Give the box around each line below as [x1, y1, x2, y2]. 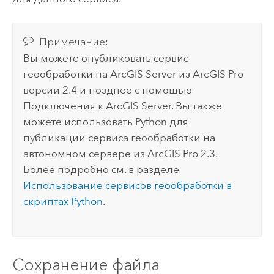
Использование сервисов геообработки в [23, 179, 232, 192]
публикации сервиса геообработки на [23, 131, 216, 144]
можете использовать [23, 116, 136, 128]
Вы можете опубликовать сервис [23, 52, 189, 65]
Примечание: [39, 35, 108, 49]
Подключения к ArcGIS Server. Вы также [23, 100, 223, 113]
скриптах [23, 195, 72, 208]
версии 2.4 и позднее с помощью [23, 84, 193, 97]
